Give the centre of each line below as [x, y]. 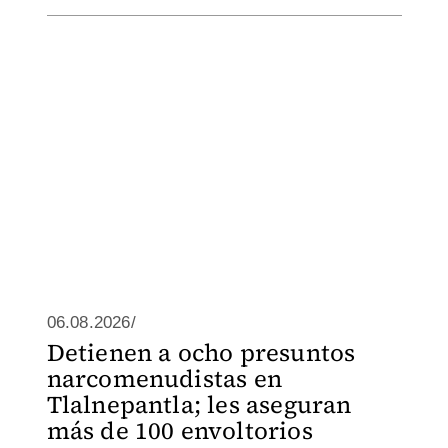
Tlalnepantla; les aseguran [199, 404]
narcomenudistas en [164, 378]
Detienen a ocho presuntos [201, 352]
